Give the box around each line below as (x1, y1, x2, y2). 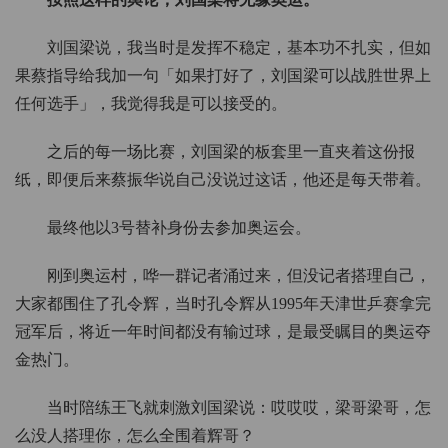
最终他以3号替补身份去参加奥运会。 (47, 219, 311, 237)
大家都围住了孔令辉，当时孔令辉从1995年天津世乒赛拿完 (15, 295, 431, 313)
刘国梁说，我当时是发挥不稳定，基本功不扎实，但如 (47, 39, 431, 57)
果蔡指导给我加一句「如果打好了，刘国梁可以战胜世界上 (15, 67, 431, 85)
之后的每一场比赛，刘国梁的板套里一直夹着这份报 (47, 143, 415, 161)
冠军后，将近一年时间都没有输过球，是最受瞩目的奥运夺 (15, 323, 431, 341)
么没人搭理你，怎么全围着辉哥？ (15, 427, 255, 445)
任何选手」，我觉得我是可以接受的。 (15, 95, 287, 113)
